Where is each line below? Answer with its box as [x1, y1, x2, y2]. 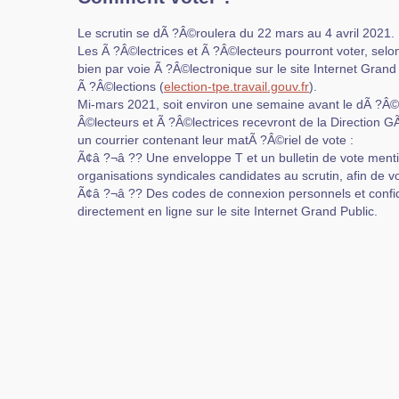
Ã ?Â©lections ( [77, 79, 164, 94]
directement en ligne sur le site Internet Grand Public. [77, 204, 378, 219]
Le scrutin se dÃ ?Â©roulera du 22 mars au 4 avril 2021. [77, 26, 395, 41]
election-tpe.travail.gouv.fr [164, 79, 309, 94]
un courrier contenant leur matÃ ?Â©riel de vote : [77, 133, 354, 148]
